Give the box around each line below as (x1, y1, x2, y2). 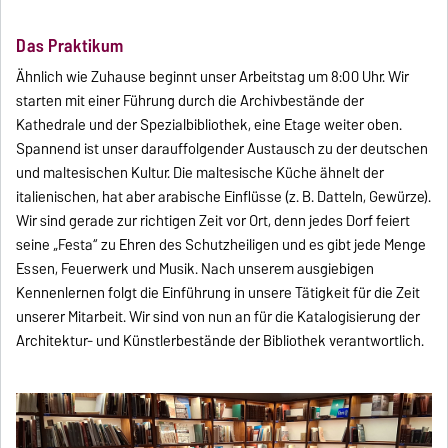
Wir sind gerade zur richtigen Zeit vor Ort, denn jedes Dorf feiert (16, 208, 411, 233)
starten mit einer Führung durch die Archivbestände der (16, 88, 365, 113)
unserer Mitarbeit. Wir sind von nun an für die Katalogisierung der (16, 304, 421, 329)
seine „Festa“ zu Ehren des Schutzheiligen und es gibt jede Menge (16, 232, 427, 257)
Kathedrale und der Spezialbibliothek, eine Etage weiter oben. (16, 112, 403, 137)
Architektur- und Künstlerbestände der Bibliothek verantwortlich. (16, 328, 425, 353)
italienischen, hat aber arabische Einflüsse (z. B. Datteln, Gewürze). (16, 184, 432, 209)
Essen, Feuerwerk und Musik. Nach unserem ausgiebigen (16, 256, 375, 281)
